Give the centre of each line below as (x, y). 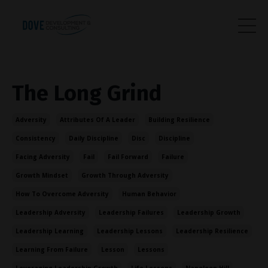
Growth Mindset (42, 176)
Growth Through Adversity (125, 176)
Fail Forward (128, 157)
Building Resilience (179, 120)
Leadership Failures (131, 213)
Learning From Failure (52, 250)
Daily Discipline (94, 138)
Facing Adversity (43, 157)
